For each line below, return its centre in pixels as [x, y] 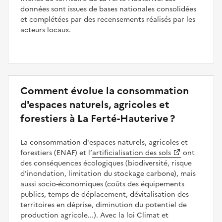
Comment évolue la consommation [105, 90]
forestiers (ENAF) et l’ [56, 153]
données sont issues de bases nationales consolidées [108, 9]
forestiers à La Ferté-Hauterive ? [98, 118]
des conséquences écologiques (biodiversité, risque [106, 163]
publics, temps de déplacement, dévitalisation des [105, 194]
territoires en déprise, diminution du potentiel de [104, 205]
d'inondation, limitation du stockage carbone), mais [108, 173]
